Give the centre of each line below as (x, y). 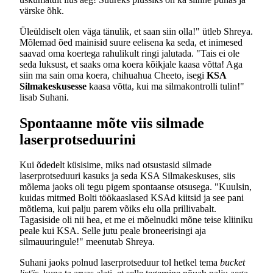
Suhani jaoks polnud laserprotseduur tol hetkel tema (120, 263)
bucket (232, 263)
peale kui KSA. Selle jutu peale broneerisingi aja (113, 231)
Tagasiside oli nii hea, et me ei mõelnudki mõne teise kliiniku (136, 220)
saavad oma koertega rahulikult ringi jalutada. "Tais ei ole (129, 53)
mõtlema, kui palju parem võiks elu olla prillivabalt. (118, 209)
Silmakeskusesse (53, 86)
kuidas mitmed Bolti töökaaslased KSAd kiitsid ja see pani (132, 198)
